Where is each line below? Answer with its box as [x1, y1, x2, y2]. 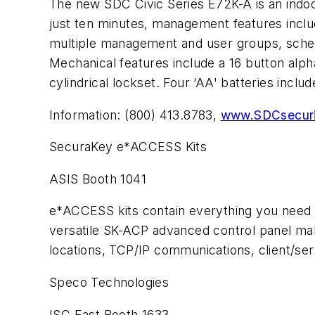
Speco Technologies [49, 274, 169, 290]
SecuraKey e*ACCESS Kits [49, 139, 207, 155]
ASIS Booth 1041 [49, 171, 146, 186]
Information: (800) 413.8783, [49, 107, 221, 122]
